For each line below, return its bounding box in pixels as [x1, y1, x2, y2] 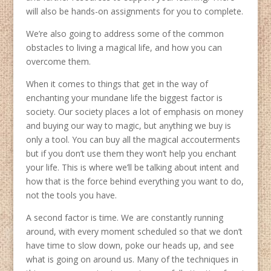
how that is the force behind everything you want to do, [25, 175, 244, 188]
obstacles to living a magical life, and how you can [25, 42, 222, 54]
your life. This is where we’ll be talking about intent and [25, 162, 239, 174]
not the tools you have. [25, 189, 119, 201]
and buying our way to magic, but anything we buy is [25, 120, 231, 132]
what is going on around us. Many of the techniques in [25, 253, 238, 266]
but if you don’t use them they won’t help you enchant [25, 148, 237, 160]
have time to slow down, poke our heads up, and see [25, 240, 234, 252]
